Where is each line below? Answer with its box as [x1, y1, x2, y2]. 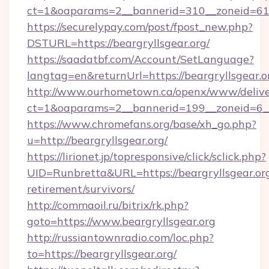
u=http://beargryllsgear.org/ [27, 133, 168, 147]
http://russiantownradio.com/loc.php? [27, 231, 214, 244]
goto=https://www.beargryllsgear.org [27, 214, 216, 228]
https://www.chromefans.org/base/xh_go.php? [27, 117, 256, 131]
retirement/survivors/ [27, 182, 134, 196]
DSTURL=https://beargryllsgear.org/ [27, 36, 210, 50]
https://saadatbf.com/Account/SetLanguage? [27, 52, 254, 66]
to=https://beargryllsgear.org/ [27, 247, 177, 261]
